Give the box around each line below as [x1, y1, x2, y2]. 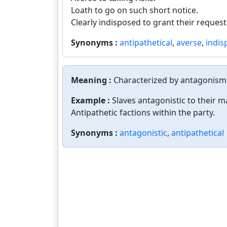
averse [176, 37, 202, 48]
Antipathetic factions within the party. [71, 107, 215, 118]
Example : [71, 95, 112, 106]
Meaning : [71, 74, 113, 86]
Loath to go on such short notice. [71, 5, 198, 16]
